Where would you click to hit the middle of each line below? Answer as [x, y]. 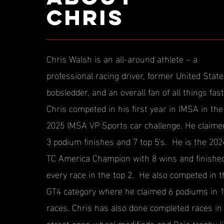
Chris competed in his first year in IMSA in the [134, 108]
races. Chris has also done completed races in [134, 207]
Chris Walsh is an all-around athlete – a [122, 58]
